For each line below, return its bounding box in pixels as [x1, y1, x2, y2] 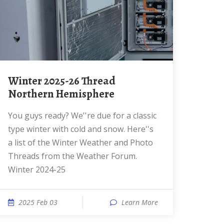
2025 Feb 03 [18, 197, 57, 207]
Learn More [121, 197, 158, 207]
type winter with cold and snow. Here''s [8, 123, 153, 134]
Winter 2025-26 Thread [8, 73, 18, 88]
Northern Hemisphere [8, 86, 114, 101]
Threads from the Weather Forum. [8, 150, 137, 161]
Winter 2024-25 [8, 164, 65, 175]
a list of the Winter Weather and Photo [8, 137, 153, 148]
